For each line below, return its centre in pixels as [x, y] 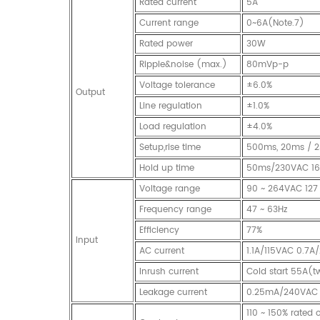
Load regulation [173, 126]
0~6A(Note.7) [275, 23]
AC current [162, 251]
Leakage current [173, 292]
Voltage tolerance [177, 85]
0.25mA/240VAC [282, 292]
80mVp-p [267, 64]
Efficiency [159, 230]
